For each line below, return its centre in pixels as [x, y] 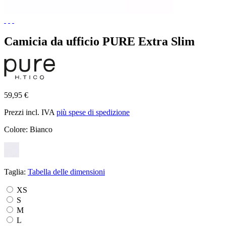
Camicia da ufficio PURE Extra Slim [99, 41]
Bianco [41, 129]
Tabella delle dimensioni [66, 172]
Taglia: [16, 172]
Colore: [17, 129]
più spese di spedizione [93, 112]
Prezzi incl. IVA [30, 112]
